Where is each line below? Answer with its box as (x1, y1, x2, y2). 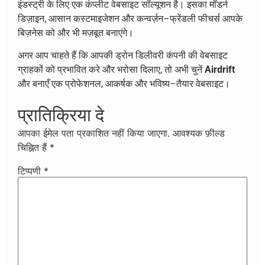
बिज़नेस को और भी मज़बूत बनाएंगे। (18, 27, 134, 38)
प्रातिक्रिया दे (18, 104, 104, 125)
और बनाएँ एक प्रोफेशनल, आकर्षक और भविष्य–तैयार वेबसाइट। (18, 78, 230, 90)
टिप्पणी (18, 164, 44, 177)
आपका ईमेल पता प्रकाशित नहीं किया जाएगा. (18, 127, 170, 139)
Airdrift (205, 64, 235, 76)
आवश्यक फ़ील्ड (173, 127, 225, 139)
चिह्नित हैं (18, 141, 50, 153)
